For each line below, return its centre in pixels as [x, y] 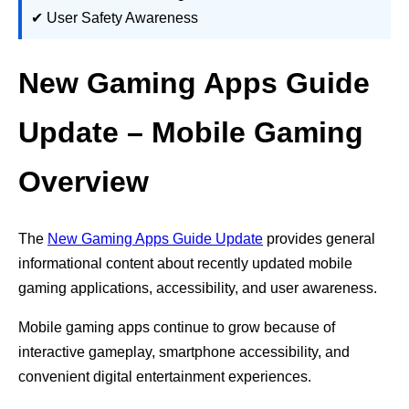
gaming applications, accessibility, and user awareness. [198, 288]
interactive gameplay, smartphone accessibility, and [184, 351]
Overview [84, 182]
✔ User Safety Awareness [115, 17]
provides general [319, 238]
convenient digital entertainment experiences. [165, 376]
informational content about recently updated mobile [185, 263]
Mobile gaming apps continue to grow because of [177, 327]
